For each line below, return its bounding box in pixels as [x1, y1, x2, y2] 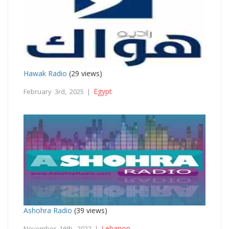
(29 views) [67, 68, 102, 78]
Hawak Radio [24, 68, 67, 78]
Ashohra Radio [24, 205, 72, 215]
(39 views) [72, 205, 107, 215]
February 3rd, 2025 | [24, 86, 94, 96]
